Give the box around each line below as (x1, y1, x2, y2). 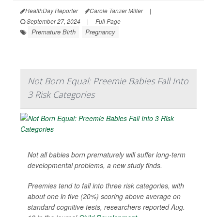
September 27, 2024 (25, 17, 80, 26)
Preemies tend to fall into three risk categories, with (28, 181, 184, 191)
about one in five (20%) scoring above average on (28, 191, 181, 201)
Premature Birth (31, 27, 76, 37)
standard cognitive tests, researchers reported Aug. (28, 202, 185, 212)
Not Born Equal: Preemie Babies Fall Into (28, 75, 188, 87)
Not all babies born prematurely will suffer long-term (28, 150, 186, 160)
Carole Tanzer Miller (90, 6, 143, 15)
